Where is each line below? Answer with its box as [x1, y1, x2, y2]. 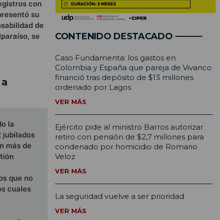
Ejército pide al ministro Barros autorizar [55, 122, 203, 132]
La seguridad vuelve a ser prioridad [55, 192, 184, 201]
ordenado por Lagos [55, 82, 131, 92]
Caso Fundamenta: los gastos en [55, 53, 176, 63]
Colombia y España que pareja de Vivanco [55, 63, 212, 73]
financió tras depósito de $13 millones [55, 73, 193, 82]
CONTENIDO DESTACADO [55, 31, 173, 42]
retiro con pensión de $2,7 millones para [55, 132, 204, 142]
